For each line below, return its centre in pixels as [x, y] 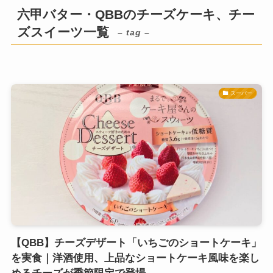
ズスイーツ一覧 [63, 32]
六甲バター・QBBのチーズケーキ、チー [136, 15]
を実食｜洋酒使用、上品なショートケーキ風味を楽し [135, 258]
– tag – [134, 33]
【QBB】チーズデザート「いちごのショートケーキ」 [136, 243]
